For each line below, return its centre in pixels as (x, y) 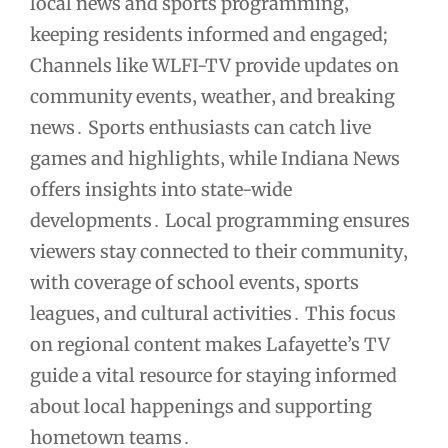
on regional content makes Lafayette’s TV (210, 345)
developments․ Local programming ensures (220, 221)
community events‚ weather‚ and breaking (212, 97)
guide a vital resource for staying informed (213, 376)
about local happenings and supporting (201, 407)
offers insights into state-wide (161, 190)
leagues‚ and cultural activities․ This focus (213, 314)
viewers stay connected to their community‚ (219, 252)
